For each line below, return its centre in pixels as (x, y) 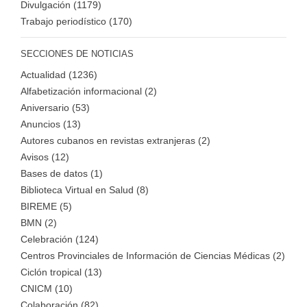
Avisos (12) (45, 157)
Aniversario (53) (55, 107)
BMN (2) (39, 222)
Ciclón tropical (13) (61, 272)
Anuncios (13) (51, 124)
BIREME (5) (46, 206)
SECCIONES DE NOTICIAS (77, 53)
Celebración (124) (60, 239)
